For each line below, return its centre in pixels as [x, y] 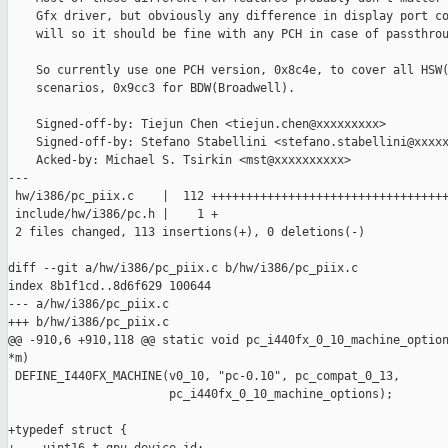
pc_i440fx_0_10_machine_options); [200, 394]
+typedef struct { [67, 430]
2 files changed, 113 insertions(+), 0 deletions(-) [186, 232]
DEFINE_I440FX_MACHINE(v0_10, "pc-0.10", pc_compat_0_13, [204, 376]
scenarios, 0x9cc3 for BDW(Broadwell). [151, 88]
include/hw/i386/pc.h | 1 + [113, 214]
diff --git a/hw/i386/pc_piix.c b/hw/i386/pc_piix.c [183, 268]
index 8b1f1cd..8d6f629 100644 [109, 286]
